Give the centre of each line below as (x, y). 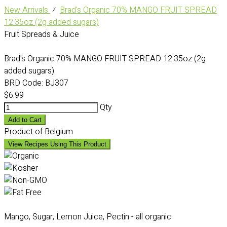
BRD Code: (24, 83)
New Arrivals (27, 10)
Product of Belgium (39, 132)
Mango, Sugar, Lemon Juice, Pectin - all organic (88, 217)
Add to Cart (25, 120)
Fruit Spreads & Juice (42, 34)
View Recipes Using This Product (57, 144)
